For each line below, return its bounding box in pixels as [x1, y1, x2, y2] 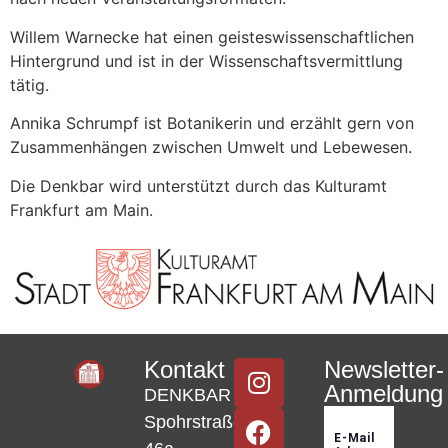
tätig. [10, 74, 49, 95]
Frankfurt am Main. [10, 199, 153, 220]
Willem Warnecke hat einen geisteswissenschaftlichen [10, 26, 414, 47]
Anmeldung [323, 379, 443, 407]
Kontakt [144, 355, 226, 383]
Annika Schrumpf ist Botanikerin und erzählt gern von [10, 113, 414, 134]
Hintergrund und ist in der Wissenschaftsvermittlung [10, 50, 403, 71]
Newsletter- [323, 355, 444, 383]
